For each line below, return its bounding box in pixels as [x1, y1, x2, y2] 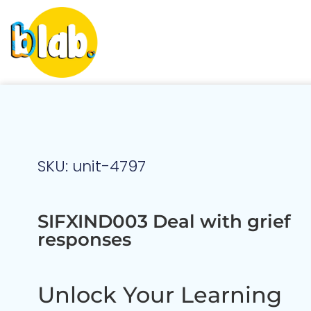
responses [37, 228, 131, 251]
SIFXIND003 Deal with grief [37, 210, 291, 233]
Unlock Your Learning [37, 280, 282, 308]
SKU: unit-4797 [37, 155, 146, 178]
